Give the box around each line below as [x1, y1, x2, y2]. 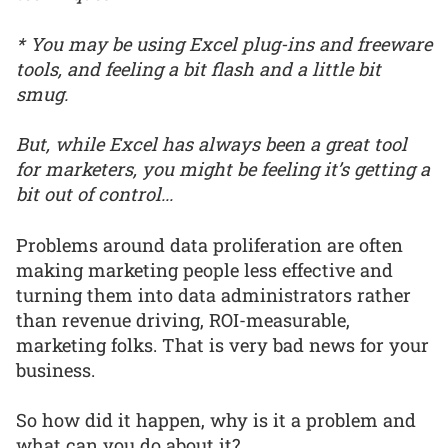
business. [16, 357, 95, 382]
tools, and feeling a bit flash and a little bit [16, 56, 381, 81]
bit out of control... [16, 182, 173, 207]
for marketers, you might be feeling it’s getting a [16, 157, 430, 182]
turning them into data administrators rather [16, 282, 411, 307]
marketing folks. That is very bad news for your [16, 332, 429, 357]
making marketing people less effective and [16, 257, 393, 282]
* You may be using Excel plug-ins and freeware [16, 31, 432, 56]
